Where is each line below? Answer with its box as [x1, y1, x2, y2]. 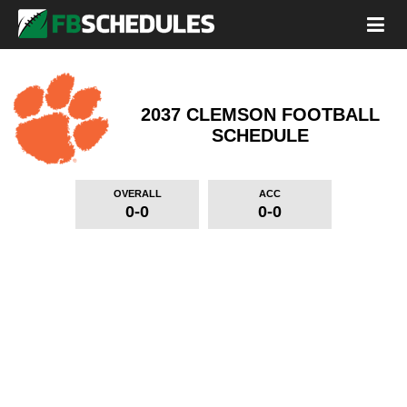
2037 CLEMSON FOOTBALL [141, 104, 380, 124]
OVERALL [113, 188, 162, 199]
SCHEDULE [212, 125, 309, 145]
